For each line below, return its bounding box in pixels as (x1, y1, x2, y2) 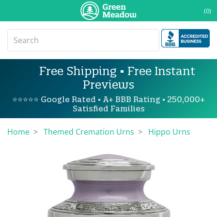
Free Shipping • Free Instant (36, 63, 195, 78)
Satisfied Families (72, 104, 145, 113)
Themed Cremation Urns (44, 126, 134, 137)
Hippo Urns (148, 126, 190, 137)
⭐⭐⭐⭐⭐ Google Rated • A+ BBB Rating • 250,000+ (12, 94, 205, 104)
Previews (83, 77, 134, 92)
